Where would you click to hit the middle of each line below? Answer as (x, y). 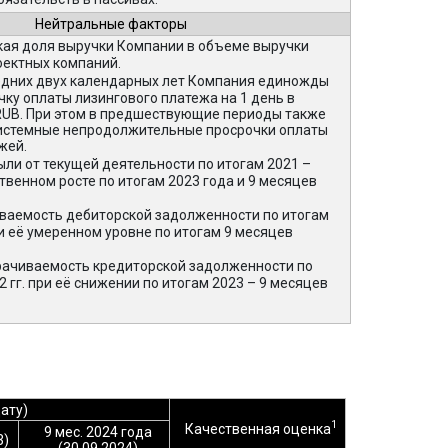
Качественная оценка (258, 428)
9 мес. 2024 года (97, 431)
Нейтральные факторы (110, 23)
